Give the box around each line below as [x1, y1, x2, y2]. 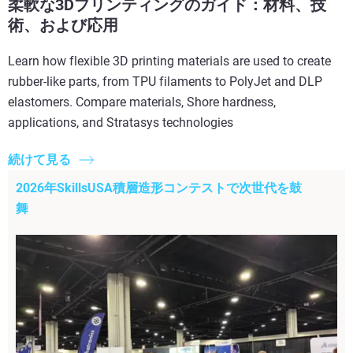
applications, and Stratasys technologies [8, 115, 233, 131]
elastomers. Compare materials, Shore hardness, [8, 95, 276, 110]
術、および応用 [8, 16, 118, 35]
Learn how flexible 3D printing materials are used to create [8, 54, 331, 69]
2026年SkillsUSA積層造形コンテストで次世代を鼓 [16, 180, 302, 195]
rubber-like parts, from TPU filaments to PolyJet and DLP [8, 74, 322, 90]
